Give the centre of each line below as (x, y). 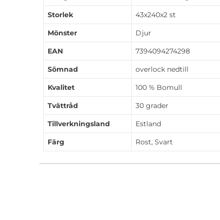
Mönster (62, 33)
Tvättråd (63, 106)
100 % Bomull (159, 88)
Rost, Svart (154, 142)
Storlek (60, 15)
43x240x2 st (156, 15)
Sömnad (63, 69)
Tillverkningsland (79, 124)
